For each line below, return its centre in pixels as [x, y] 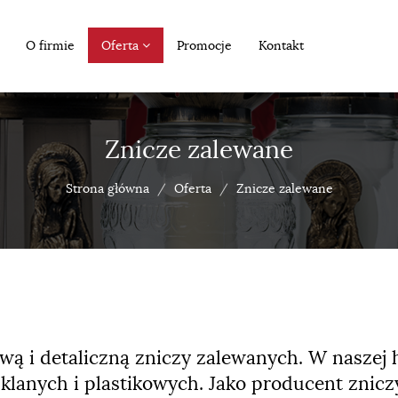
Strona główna [107, 188]
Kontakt [281, 45]
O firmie [50, 45]
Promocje [204, 45]
